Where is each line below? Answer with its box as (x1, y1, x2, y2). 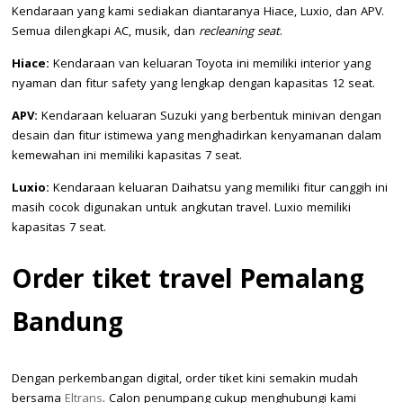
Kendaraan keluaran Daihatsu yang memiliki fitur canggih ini (53, 178, 388, 199)
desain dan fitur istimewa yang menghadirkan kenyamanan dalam (12, 126, 381, 147)
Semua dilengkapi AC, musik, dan (12, 22, 199, 42)
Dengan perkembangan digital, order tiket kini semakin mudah (12, 369, 358, 390)
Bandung (12, 303, 123, 347)
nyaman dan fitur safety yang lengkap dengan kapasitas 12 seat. (12, 74, 375, 94)
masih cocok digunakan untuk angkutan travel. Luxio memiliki (12, 198, 351, 219)
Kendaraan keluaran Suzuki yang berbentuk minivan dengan (41, 106, 381, 127)
